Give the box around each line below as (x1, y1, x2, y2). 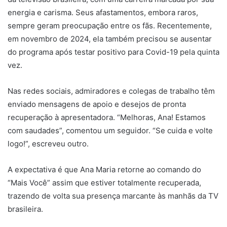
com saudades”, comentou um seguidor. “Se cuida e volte (8, 126, 213, 136)
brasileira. (8, 204, 43, 214)
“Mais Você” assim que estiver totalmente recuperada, (8, 178, 201, 188)
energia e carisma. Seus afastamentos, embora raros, (8, 8, 198, 18)
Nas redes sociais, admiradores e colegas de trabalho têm (8, 86, 215, 96)
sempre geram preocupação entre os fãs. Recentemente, (8, 21, 212, 31)
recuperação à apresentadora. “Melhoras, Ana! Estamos (8, 112, 206, 123)
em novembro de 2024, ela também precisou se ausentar (8, 34, 212, 44)
